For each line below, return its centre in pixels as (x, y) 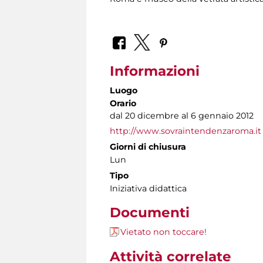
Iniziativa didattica (148, 188)
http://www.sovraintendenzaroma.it (186, 131)
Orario (123, 103)
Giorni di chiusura (148, 146)
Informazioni (155, 71)
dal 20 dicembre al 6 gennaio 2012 (182, 115)
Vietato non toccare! (163, 232)
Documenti (150, 212)
